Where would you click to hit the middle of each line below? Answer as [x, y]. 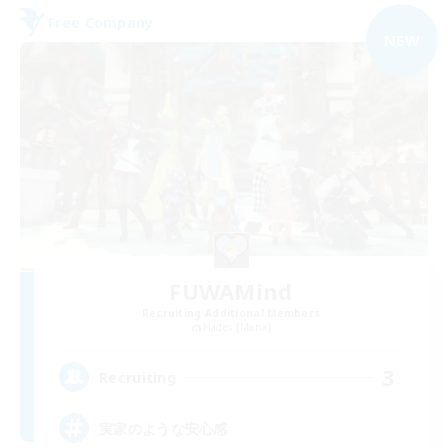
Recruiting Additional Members [231, 312]
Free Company [101, 22]
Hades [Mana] [237, 326]
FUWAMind [231, 290]
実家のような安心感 [163, 428]
